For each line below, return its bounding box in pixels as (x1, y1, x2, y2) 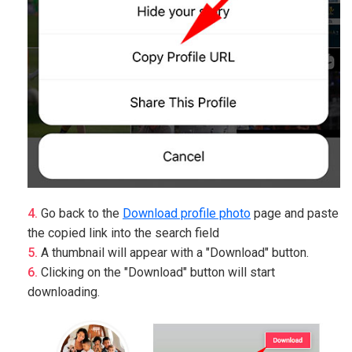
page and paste (251, 205, 339, 221)
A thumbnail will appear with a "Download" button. (41, 244, 309, 260)
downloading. (27, 284, 100, 299)
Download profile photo (123, 205, 251, 221)
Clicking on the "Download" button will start (41, 264, 275, 280)
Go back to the (41, 205, 123, 221)
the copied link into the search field (27, 225, 219, 240)
